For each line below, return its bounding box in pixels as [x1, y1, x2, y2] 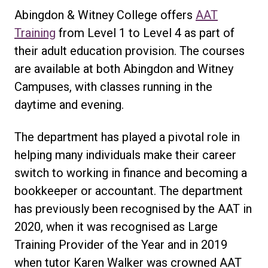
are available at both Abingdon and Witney [14, 62, 233, 76]
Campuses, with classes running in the [14, 80, 212, 94]
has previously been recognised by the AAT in [14, 202, 252, 216]
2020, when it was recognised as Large [14, 220, 218, 234]
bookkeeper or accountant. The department [14, 184, 243, 198]
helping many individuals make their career [14, 148, 236, 162]
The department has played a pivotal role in [14, 130, 240, 144]
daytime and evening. [14, 98, 124, 112]
